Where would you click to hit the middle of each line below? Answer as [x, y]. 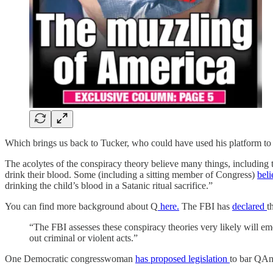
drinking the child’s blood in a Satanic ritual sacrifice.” [109, 186]
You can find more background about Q [81, 206]
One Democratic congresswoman [70, 259]
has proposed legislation [183, 259]
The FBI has [206, 206]
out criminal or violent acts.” [83, 238]
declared [250, 206]
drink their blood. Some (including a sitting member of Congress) [131, 175]
